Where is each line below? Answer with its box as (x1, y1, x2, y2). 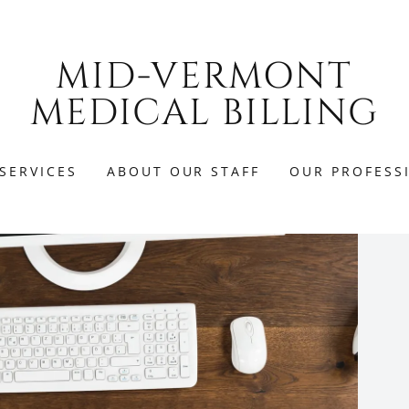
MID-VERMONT (56, 52, 353, 101)
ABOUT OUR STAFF (106, 163, 261, 180)
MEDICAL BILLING (29, 89, 379, 138)
